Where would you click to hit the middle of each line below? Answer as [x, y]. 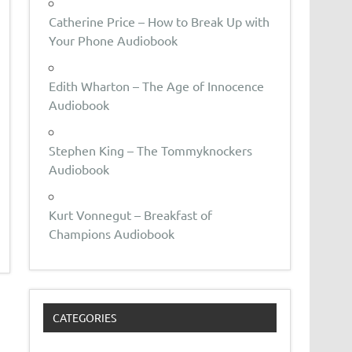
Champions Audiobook [112, 233]
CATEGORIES [84, 318]
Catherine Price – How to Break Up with [159, 21]
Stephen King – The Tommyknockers [151, 150]
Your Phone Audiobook [114, 40]
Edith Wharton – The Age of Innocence [157, 85]
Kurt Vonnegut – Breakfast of [131, 214]
